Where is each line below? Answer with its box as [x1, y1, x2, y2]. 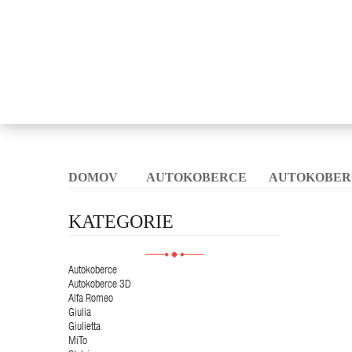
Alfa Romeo [68, 293, 113, 305]
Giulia [68, 307, 91, 319]
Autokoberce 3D [68, 279, 131, 291]
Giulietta [68, 321, 101, 333]
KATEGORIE [68, 211, 174, 232]
